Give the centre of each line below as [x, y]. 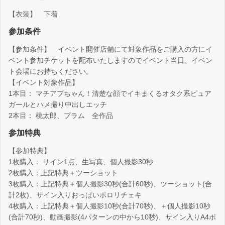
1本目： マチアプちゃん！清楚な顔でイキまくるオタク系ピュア [110, 94]
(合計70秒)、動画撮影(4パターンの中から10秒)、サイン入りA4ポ [112, 217]
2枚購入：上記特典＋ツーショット [63, 173]
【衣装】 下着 [33, 14]
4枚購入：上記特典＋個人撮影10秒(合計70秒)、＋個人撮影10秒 [109, 206]
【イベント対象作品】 [44, 83]
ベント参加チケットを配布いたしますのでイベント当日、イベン [110, 61]
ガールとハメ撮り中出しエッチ [58, 105]
